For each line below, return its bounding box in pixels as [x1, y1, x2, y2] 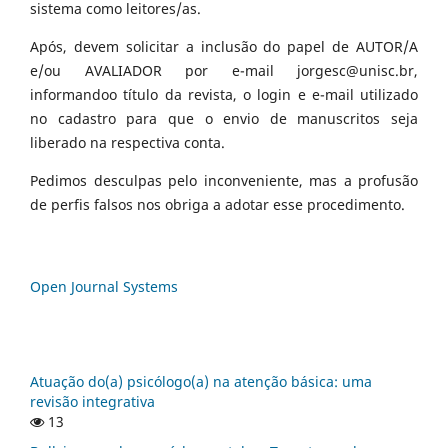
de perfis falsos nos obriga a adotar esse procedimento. [30, 195, 405, 215]
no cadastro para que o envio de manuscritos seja [30, 109, 418, 129]
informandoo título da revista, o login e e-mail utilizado [30, 85, 418, 105]
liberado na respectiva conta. [30, 133, 225, 153]
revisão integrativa [30, 392, 155, 412]
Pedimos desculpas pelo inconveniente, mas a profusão [30, 171, 418, 191]
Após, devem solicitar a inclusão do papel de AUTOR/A [30, 37, 418, 57]
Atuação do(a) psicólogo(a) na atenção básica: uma [30, 372, 372, 392]
